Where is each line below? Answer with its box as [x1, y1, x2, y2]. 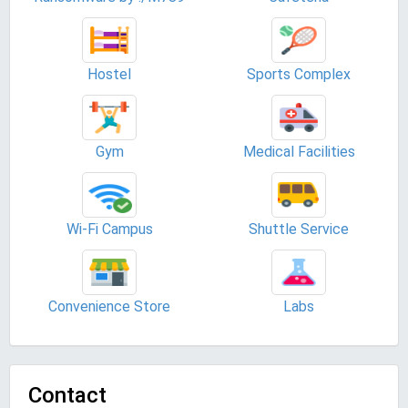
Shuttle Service [249, 220, 349, 238]
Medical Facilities [242, 143, 355, 160]
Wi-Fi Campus [66, 220, 153, 238]
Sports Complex [247, 66, 351, 83]
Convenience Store [48, 298, 170, 315]
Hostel [87, 66, 131, 83]
